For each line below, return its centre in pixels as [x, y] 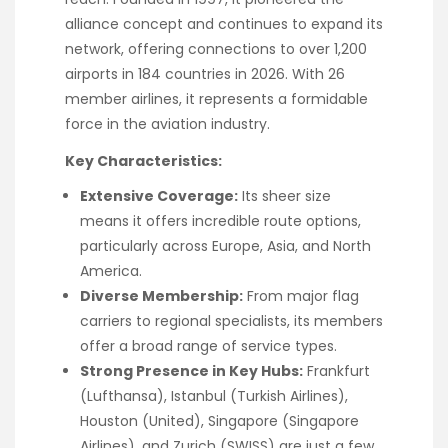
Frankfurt [336, 370]
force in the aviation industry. [167, 124]
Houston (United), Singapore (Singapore [219, 420]
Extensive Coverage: [159, 195]
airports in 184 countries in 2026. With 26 [205, 74]
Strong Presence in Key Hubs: [191, 370]
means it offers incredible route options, [220, 220]
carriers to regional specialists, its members [231, 320]
